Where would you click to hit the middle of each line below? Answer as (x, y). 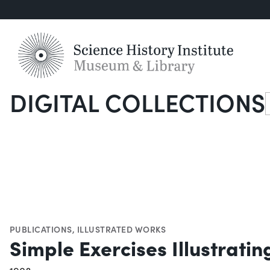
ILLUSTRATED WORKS (121, 229)
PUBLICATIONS (41, 229)
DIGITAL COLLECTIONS (137, 102)
